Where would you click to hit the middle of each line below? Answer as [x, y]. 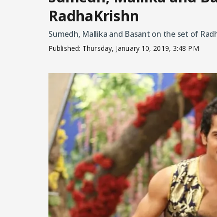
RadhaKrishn [94, 16]
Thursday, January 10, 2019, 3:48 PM [141, 48]
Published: [66, 48]
